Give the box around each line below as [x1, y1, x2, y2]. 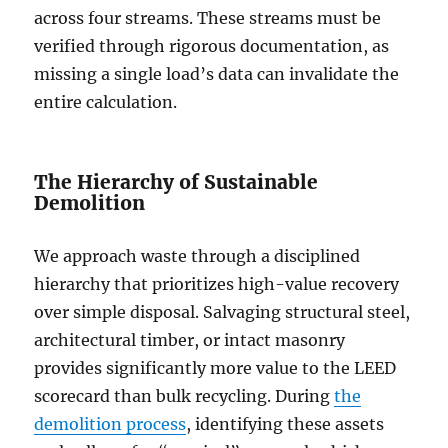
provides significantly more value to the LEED [34, 358, 397, 379]
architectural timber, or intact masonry [34, 330, 346, 351]
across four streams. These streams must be [34, 8, 382, 29]
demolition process [34, 414, 187, 435]
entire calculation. [34, 92, 178, 113]
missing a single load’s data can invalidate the [34, 64, 400, 85]
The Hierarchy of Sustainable [34, 170, 319, 195]
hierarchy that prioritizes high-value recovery [34, 274, 400, 295]
